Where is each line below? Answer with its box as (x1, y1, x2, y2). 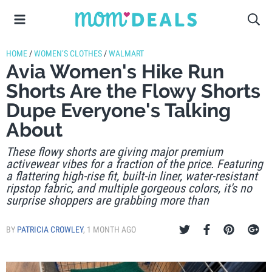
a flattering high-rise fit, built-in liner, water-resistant (6, 169, 257, 183)
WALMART (109, 49, 144, 58)
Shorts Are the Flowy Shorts (6, 80, 260, 102)
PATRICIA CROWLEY (17, 225, 83, 234)
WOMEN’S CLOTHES (34, 49, 102, 58)
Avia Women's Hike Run (6, 60, 224, 83)
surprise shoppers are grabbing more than (6, 193, 209, 208)
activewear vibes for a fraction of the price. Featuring (6, 157, 263, 171)
